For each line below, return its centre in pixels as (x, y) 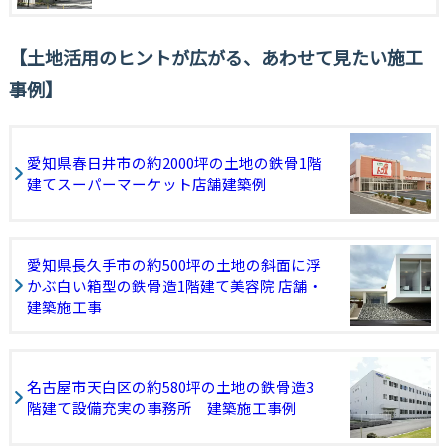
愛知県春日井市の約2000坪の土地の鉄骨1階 (174, 163)
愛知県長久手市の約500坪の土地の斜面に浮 (173, 264)
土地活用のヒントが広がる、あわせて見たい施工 (224, 57)
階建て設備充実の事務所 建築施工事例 (161, 408)
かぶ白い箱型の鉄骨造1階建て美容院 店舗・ (174, 285)
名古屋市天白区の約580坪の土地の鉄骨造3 (170, 387)
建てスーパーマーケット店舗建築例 (146, 184)
